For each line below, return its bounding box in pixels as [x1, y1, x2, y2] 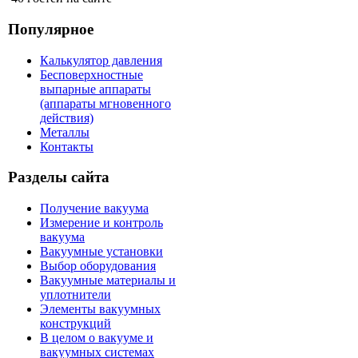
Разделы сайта [8, 169, 109, 186]
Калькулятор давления [40, 53, 162, 67]
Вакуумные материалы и [40, 273, 176, 288]
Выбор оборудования [40, 259, 156, 273]
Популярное [8, 20, 93, 38]
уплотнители [40, 288, 111, 302]
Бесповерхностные [40, 67, 143, 82]
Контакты [40, 139, 93, 153]
